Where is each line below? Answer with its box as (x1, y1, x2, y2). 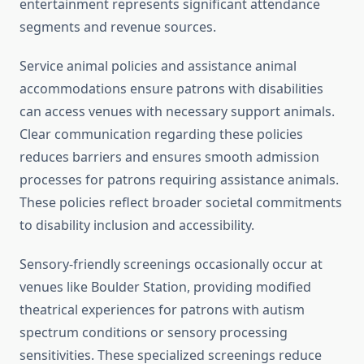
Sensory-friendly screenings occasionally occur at (19, 255, 323, 274)
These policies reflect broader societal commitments (19, 193, 342, 212)
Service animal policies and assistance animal (19, 57, 297, 76)
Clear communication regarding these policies (19, 125, 303, 144)
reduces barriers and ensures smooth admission (19, 148, 319, 167)
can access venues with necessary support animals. (19, 102, 335, 121)
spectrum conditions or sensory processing (19, 323, 288, 342)
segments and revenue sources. (19, 18, 216, 37)
